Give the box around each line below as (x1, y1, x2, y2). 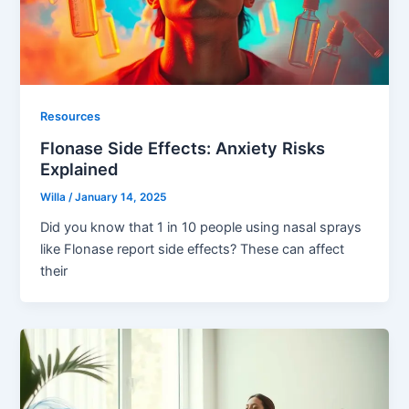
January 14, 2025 (75, 190, 167, 204)
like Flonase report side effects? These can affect (40, 240, 345, 257)
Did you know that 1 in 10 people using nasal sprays (40, 218, 362, 236)
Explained (40, 159, 119, 180)
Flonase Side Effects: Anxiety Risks (40, 138, 326, 159)
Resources (40, 110, 101, 124)
